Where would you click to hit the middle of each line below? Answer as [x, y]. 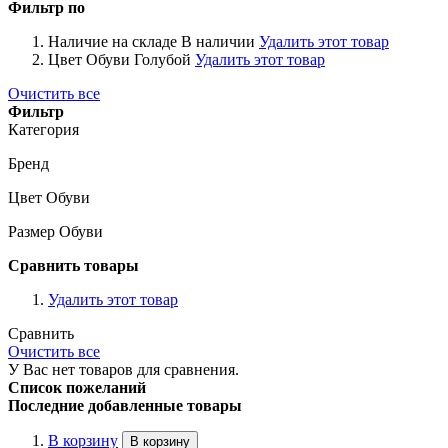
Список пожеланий [77, 388]
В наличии [218, 42]
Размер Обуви [55, 232]
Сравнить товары [73, 266]
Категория [43, 130]
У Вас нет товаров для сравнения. [123, 370]
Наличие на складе [112, 42]
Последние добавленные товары [125, 406]
